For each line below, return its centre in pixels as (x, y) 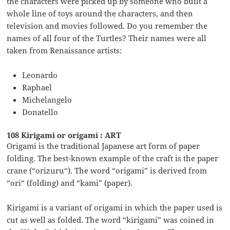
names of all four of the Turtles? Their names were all (107, 38)
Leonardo (40, 75)
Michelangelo (47, 100)
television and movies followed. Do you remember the (107, 26)
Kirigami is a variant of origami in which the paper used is (115, 208)
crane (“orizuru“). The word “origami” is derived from (107, 171)
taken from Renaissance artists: (64, 51)
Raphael (37, 88)
